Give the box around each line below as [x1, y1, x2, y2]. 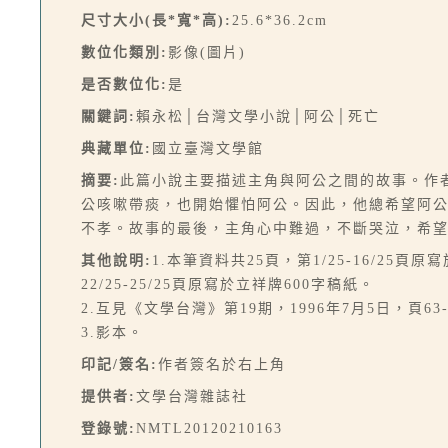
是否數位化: [81, 77, 168, 92]
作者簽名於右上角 [158, 357, 286, 372]
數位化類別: [81, 45, 168, 60]
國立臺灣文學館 [152, 141, 264, 156]
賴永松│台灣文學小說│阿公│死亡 [136, 109, 380, 124]
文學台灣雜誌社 [136, 389, 248, 404]
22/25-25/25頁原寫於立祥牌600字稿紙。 [81, 277, 375, 292]
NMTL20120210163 [136, 421, 283, 436]
